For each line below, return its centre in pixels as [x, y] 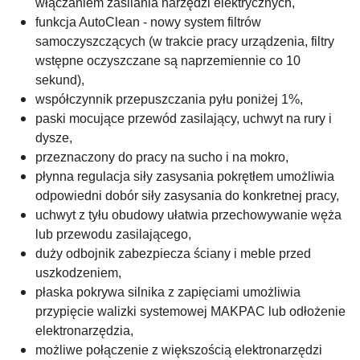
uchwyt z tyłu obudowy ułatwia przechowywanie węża [188, 215]
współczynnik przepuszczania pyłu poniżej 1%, [169, 99]
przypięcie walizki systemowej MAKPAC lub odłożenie [190, 311]
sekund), [60, 80]
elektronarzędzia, [84, 330]
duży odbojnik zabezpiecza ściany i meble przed [173, 253]
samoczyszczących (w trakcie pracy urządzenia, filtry [185, 41]
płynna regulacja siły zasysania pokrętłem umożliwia [185, 176]
